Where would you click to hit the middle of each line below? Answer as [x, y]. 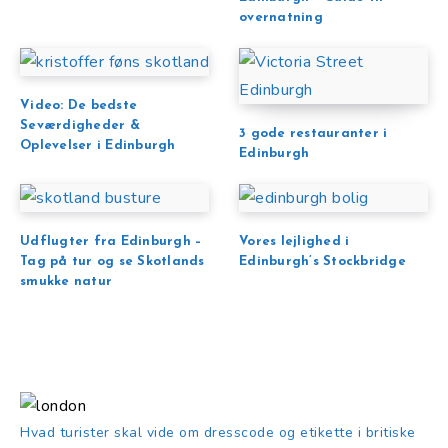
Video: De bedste [78, 106]
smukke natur [66, 282]
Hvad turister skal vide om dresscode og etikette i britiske [218, 433]
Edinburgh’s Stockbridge [322, 262]
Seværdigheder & [80, 126]
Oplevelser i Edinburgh [98, 146]
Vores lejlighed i [294, 242]
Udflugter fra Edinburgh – [111, 242]
